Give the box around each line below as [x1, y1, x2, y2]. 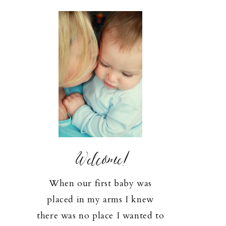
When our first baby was [49, 177, 152, 190]
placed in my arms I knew [47, 193, 154, 206]
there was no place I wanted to [37, 209, 164, 222]
